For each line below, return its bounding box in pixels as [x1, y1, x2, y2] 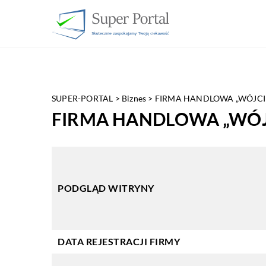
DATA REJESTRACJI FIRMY [58, 236, 180, 247]
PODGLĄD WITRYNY [58, 182, 154, 194]
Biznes [122, 93, 147, 103]
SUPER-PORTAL [52, 93, 113, 103]
